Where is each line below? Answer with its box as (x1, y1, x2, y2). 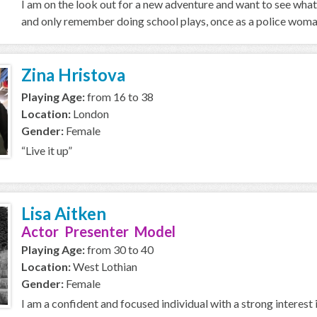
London (71, 107, 109, 120)
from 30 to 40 (85, 243, 154, 256)
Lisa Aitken (21, 203, 106, 224)
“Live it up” (21, 144, 72, 157)
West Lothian (71, 260, 137, 273)
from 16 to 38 (85, 90, 154, 103)
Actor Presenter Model (21, 223, 175, 240)
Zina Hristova (21, 64, 125, 85)
